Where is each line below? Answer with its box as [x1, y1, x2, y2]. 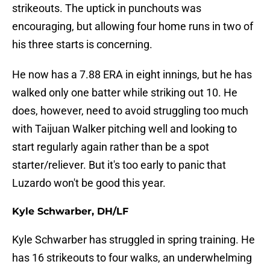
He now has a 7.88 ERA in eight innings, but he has [12, 68, 252, 81]
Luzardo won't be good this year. [12, 177, 166, 190]
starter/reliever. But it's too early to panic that [12, 159, 226, 172]
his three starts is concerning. [12, 38, 152, 51]
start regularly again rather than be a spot [12, 140, 209, 154]
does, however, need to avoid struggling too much [12, 104, 248, 118]
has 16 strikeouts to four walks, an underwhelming [12, 251, 252, 265]
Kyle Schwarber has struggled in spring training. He [12, 233, 255, 246]
